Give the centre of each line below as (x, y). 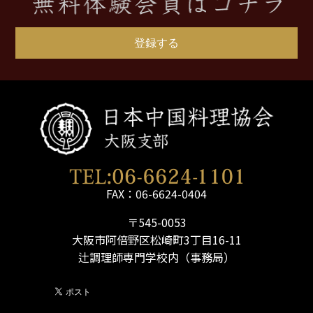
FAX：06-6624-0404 (156, 193)
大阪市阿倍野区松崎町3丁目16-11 (156, 239)
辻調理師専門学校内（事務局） (156, 257)
